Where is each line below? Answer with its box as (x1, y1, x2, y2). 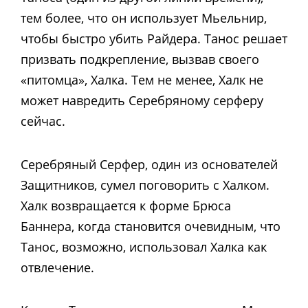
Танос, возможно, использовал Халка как (21, 238, 267, 255)
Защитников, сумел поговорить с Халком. (21, 176, 269, 193)
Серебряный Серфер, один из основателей (21, 155, 278, 173)
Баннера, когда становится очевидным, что (21, 217, 280, 234)
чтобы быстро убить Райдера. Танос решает (21, 30, 287, 47)
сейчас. (21, 113, 65, 130)
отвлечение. (21, 258, 94, 276)
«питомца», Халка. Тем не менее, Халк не (21, 71, 263, 89)
